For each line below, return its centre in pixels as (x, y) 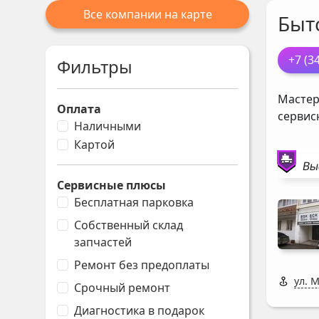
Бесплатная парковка (134, 202)
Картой (94, 145)
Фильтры (95, 67)
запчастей (103, 242)
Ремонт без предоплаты (142, 265)
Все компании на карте (147, 14)
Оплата (79, 109)
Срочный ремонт (122, 288)
